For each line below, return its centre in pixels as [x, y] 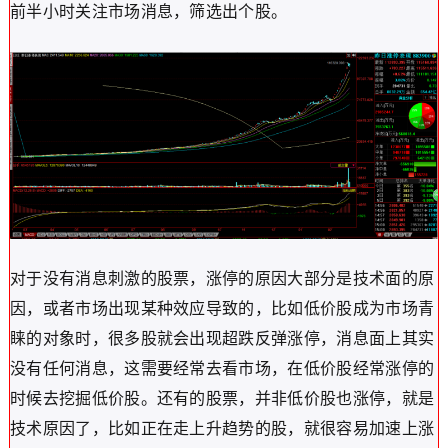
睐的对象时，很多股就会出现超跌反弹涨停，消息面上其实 [222, 339]
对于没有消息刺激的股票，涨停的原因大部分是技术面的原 [222, 279]
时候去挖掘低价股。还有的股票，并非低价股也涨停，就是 [222, 399]
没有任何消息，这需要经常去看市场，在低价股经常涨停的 [222, 369]
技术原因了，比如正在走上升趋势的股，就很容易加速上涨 [222, 429]
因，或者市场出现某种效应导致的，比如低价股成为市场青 [222, 309]
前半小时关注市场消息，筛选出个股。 [148, 11]
